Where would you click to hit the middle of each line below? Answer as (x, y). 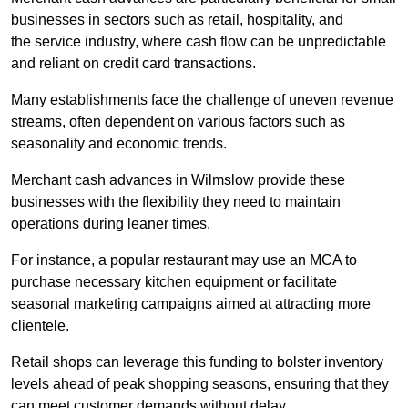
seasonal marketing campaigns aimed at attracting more (191, 304)
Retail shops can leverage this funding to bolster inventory (197, 362)
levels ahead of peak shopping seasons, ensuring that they (200, 384)
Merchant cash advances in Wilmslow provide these (178, 180)
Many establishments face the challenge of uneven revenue (202, 100)
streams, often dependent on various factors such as (178, 122)
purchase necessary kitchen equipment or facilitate (174, 282)
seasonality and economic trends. (119, 144)
